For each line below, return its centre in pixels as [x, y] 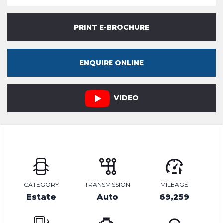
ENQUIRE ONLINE [111, 63]
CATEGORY [41, 184]
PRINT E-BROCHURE [111, 27]
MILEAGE [174, 184]
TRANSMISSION [108, 184]
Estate [41, 197]
